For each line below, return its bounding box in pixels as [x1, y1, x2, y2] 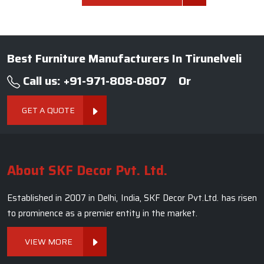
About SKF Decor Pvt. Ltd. [7, 160, 167, 181]
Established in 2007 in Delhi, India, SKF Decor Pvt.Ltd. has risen [7, 191, 257, 206]
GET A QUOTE [22, 104, 75, 117]
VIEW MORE [24, 235, 72, 249]
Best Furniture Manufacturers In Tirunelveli [7, 49, 242, 68]
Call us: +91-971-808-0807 [20, 71, 167, 91]
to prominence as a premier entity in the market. [7, 206, 197, 221]
